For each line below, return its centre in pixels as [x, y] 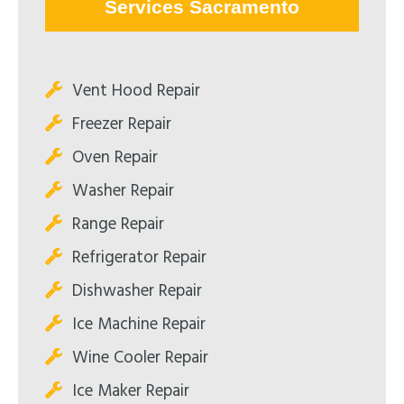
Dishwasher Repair [137, 291]
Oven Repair [115, 157]
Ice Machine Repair [139, 324]
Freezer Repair [122, 124]
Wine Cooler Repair [140, 358]
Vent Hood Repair [136, 91]
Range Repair [118, 224]
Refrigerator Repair [139, 257]
